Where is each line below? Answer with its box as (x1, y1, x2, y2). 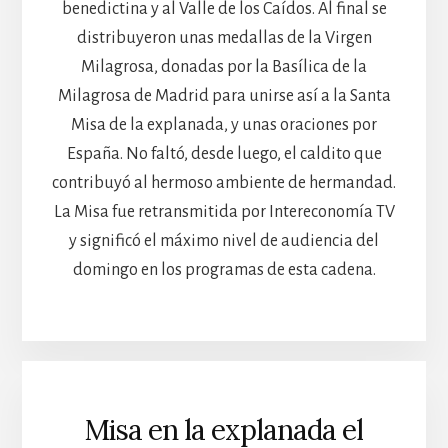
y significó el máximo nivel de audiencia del (69, 231, 379, 250)
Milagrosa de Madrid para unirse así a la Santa (57, 86, 391, 105)
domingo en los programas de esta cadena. (72, 260, 376, 279)
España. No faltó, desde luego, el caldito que (66, 144, 382, 163)
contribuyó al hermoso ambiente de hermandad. (52, 173, 396, 192)
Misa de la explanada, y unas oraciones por (71, 115, 377, 134)
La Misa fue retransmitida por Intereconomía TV (53, 202, 395, 221)
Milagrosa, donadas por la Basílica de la (81, 57, 367, 76)
